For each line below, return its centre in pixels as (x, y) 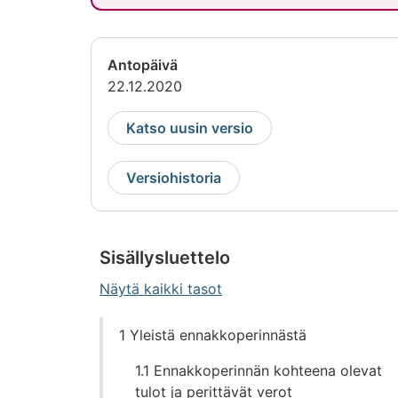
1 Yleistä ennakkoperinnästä (213, 335)
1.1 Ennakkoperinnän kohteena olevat (259, 371)
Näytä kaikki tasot (161, 289)
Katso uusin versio (190, 128)
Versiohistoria (174, 178)
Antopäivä (143, 65)
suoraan (126, 349)
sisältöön (129, 370)
